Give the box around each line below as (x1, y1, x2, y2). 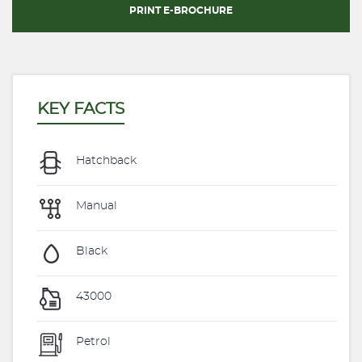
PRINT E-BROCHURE (129, 6, 233, 15)
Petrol (73, 336, 111, 348)
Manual (73, 200, 117, 213)
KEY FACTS (37, 101, 124, 117)
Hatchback (73, 155, 137, 167)
